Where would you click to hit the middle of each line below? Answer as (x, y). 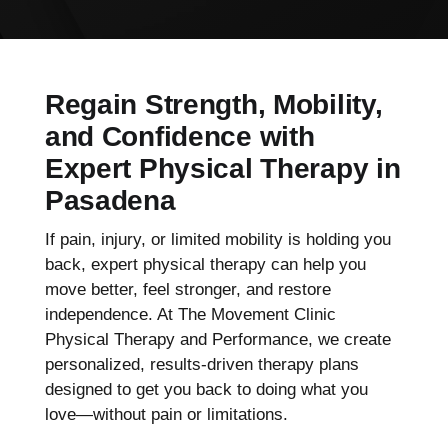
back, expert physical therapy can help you (205, 264)
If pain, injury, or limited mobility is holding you (217, 239)
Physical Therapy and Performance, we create (217, 339)
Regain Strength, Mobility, (213, 104)
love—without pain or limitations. (166, 414)
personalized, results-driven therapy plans (201, 364)
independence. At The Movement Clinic (190, 314)
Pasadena (110, 200)
